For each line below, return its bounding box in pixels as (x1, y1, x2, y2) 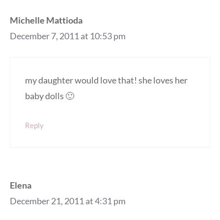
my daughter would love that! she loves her (25, 74, 188, 85)
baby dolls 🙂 (25, 90, 74, 101)
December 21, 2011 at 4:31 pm (10, 195, 126, 206)
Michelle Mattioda (10, 14, 82, 26)
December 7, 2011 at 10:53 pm (10, 30, 126, 41)
